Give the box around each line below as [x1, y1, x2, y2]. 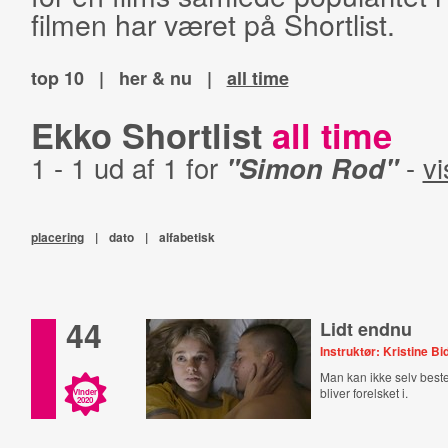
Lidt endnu [320, 316, 413, 342]
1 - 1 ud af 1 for [30, 148, 226, 187]
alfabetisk [158, 228, 215, 246]
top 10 [30, 65, 84, 91]
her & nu [118, 65, 192, 91]
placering [30, 228, 84, 246]
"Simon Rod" [225, 148, 398, 187]
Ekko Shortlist [30, 110, 272, 160]
